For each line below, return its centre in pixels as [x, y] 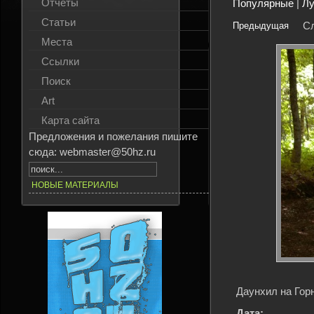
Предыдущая [260, 26]
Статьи [59, 22]
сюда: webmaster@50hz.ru [92, 152]
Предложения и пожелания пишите [113, 136]
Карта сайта [70, 120]
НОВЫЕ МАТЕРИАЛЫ [75, 185]
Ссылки [60, 61]
